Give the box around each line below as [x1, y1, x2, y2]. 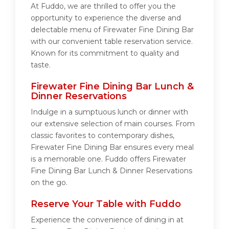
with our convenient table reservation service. [31, 37, 193, 47]
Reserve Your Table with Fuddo [31, 198, 181, 210]
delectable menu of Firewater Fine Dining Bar [31, 25, 194, 35]
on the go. [31, 178, 67, 188]
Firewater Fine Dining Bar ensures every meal [31, 143, 194, 152]
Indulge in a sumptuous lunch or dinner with [31, 107, 188, 117]
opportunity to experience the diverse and [31, 13, 181, 23]
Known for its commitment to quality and [31, 49, 179, 58]
